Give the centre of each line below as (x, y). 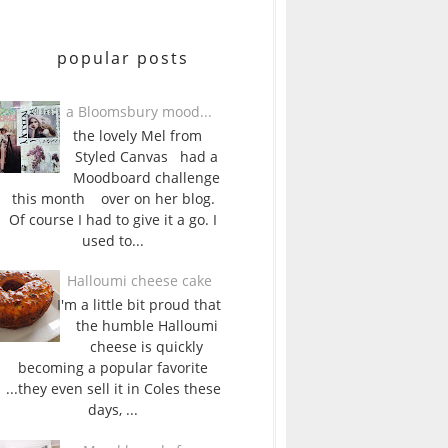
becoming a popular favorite (113, 367)
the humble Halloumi (146, 325)
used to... (113, 240)
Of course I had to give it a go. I (113, 219)
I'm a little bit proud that (139, 304)
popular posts (123, 58)
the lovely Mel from (139, 135)
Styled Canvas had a (147, 156)
